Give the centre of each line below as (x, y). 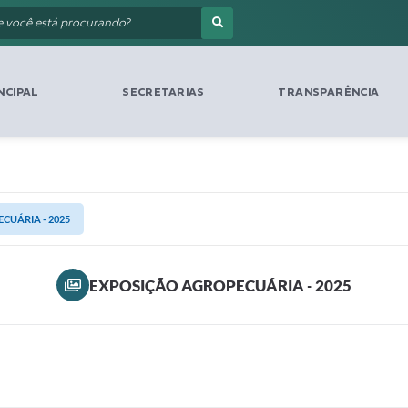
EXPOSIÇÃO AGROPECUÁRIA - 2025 (220, 285)
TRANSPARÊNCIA (329, 92)
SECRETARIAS (163, 92)
